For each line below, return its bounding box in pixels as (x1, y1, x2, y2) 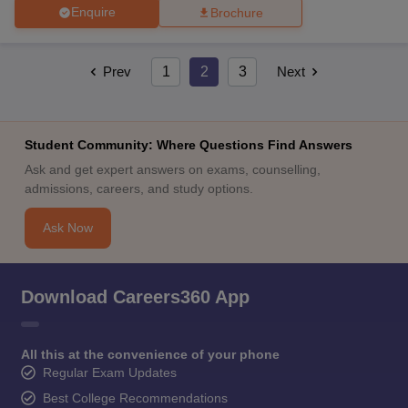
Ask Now (42, 219, 93, 235)
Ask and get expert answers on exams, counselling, (24, 161, 321, 177)
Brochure (210, 5, 263, 20)
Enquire (70, 5, 116, 20)
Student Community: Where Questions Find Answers (24, 137, 352, 152)
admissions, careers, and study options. (24, 180, 253, 196)
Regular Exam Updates (42, 364, 177, 380)
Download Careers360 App (20, 286, 250, 307)
